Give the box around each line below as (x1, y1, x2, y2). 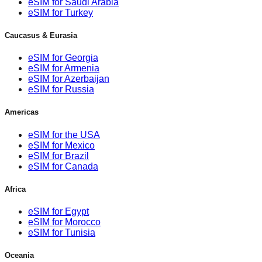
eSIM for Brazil (28, 150, 89, 161)
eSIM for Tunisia (28, 227, 95, 237)
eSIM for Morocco (28, 216, 101, 227)
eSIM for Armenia (28, 63, 99, 74)
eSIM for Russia (28, 84, 94, 95)
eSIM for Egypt (28, 206, 89, 216)
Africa (5, 184, 26, 194)
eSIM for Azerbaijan (28, 74, 109, 84)
